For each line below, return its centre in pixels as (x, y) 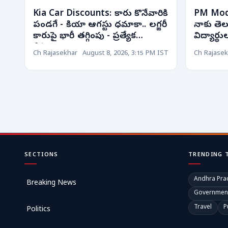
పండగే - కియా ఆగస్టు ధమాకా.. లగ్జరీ (100, 25)
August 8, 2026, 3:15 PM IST (125, 53)
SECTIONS (41, 155)
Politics (38, 210)
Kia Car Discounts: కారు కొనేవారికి (101, 14)
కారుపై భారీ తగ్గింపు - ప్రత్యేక (85, 36)
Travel (203, 208)
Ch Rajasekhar (55, 53)
